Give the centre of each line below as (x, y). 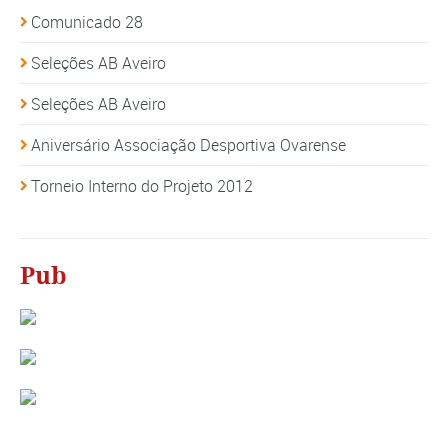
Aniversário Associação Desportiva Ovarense (188, 144)
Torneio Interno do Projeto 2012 (142, 185)
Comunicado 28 (87, 21)
